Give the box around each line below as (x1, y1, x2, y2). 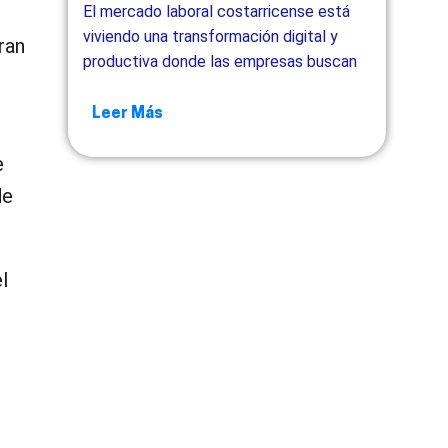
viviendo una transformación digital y (83, 26, 339, 46)
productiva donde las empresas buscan (83, 51, 358, 71)
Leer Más (92, 105, 164, 122)
